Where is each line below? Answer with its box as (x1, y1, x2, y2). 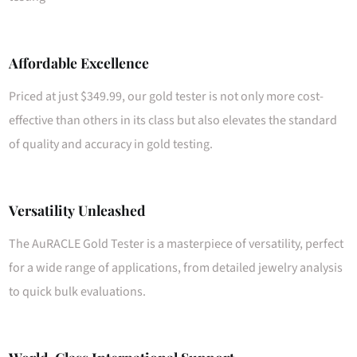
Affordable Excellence (9, 53, 150, 73)
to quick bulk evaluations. (9, 283, 147, 301)
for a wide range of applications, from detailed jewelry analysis (9, 259, 343, 277)
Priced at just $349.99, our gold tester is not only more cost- (9, 88, 324, 106)
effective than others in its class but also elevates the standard (9, 112, 338, 130)
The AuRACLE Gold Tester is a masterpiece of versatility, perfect (9, 235, 344, 253)
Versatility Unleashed (9, 201, 147, 220)
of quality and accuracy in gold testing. (9, 135, 214, 154)
